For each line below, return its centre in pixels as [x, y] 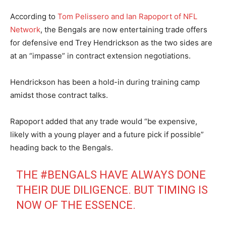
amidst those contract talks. [59, 95]
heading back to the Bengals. [62, 147]
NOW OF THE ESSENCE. [76, 205]
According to [34, 16]
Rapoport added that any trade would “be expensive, [104, 121]
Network [25, 29]
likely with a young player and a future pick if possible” [107, 134]
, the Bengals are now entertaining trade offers [124, 29]
